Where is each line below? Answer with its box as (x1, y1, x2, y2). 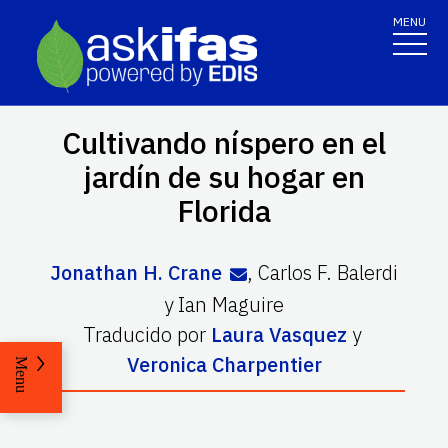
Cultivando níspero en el (62, 122, 386, 162)
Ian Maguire (178, 290, 284, 318)
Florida (177, 190, 271, 230)
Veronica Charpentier (126, 350, 322, 378)
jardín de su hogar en (83, 156, 365, 196)
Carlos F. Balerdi (258, 258, 399, 286)
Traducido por (82, 320, 206, 348)
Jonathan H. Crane (49, 258, 222, 286)
